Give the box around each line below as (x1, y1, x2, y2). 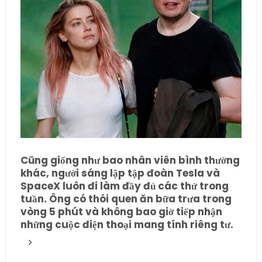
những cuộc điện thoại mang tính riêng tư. (20, 217, 233, 232)
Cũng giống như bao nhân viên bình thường (20, 153, 240, 167)
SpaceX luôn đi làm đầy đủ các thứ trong (20, 178, 229, 193)
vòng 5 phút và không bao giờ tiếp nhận (20, 204, 222, 219)
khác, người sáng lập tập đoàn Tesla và (20, 166, 220, 180)
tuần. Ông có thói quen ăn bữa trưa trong (20, 191, 232, 206)
